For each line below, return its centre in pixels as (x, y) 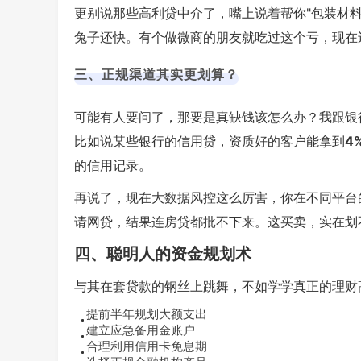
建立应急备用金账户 (141, 330)
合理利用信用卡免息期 (147, 346)
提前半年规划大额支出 (147, 314)
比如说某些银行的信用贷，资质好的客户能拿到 (210, 141)
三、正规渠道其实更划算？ (156, 74)
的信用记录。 (113, 165)
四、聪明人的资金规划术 (163, 254)
